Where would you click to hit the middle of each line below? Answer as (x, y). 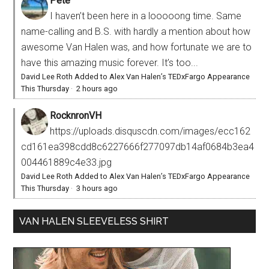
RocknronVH (76, 115)
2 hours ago (97, 88)
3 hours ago (97, 188)
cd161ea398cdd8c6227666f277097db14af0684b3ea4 (138, 147)
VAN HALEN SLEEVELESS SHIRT (94, 221)
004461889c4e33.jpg (67, 162)
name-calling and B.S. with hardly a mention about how (136, 31)
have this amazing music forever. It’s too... (110, 62)
